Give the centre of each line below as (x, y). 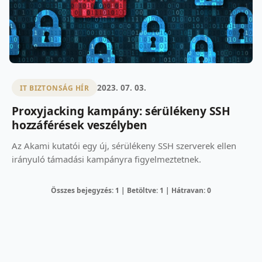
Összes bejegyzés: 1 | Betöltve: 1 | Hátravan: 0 (131, 191)
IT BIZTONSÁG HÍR (54, 88)
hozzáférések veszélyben (80, 125)
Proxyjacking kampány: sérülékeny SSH (121, 111)
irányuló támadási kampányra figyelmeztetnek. (106, 159)
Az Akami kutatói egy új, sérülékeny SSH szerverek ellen (124, 146)
